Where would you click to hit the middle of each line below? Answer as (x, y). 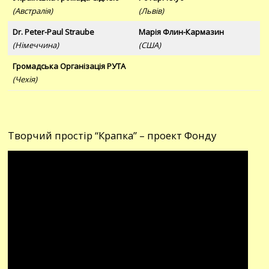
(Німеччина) (35, 45)
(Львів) (151, 11)
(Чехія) (25, 79)
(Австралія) (32, 11)
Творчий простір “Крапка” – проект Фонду (112, 135)
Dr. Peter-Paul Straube (53, 32)
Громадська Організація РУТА (69, 66)
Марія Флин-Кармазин (181, 32)
